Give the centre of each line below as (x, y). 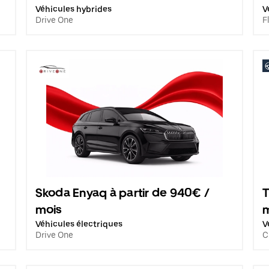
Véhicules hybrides (73, 9)
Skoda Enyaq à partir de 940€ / (122, 193)
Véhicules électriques (79, 224)
